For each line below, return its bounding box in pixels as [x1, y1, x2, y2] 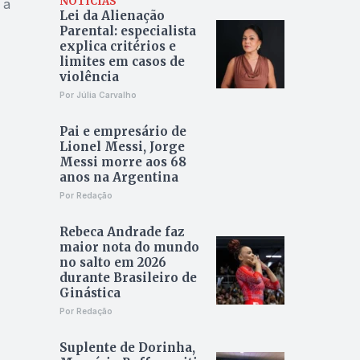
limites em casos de [59, 54, 185, 70]
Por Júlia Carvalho [59, 90, 137, 100]
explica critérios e [59, 39, 176, 55]
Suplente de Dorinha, [59, 340, 195, 356]
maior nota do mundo [59, 239, 199, 256]
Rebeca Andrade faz [59, 224, 184, 240]
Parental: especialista [59, 23, 196, 39]
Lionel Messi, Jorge [59, 139, 185, 155]
